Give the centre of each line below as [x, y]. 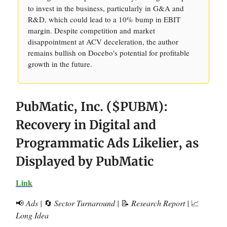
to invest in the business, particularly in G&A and [106, 8]
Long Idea [32, 215]
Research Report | [160, 203]
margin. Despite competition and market [91, 30]
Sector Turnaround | [87, 203]
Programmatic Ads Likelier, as [107, 143]
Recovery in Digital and [86, 125]
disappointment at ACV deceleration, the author [103, 42]
